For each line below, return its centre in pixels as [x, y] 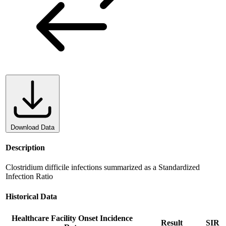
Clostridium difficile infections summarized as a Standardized [103, 167]
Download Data [33, 127]
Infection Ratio [29, 177]
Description [25, 148]
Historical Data [31, 196]
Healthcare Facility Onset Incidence [72, 218]
